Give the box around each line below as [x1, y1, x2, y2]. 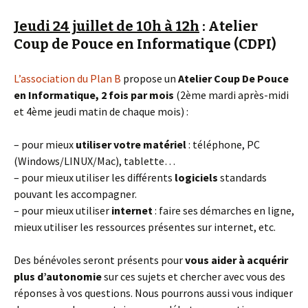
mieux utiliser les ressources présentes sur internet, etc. [14, 220, 276, 234]
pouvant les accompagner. [14, 187, 137, 201]
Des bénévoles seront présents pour [14, 253, 185, 267]
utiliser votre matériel [76, 137, 186, 151]
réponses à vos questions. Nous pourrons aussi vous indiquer [14, 286, 293, 300]
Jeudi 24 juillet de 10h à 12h [14, 18, 199, 34]
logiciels [175, 170, 218, 184]
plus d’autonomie [14, 269, 102, 283]
